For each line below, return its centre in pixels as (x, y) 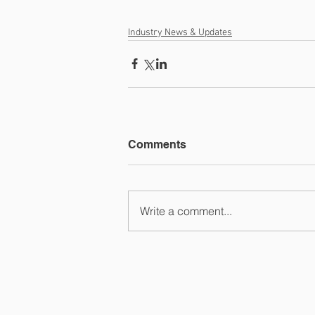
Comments (157, 144)
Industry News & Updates (180, 32)
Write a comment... (186, 211)
